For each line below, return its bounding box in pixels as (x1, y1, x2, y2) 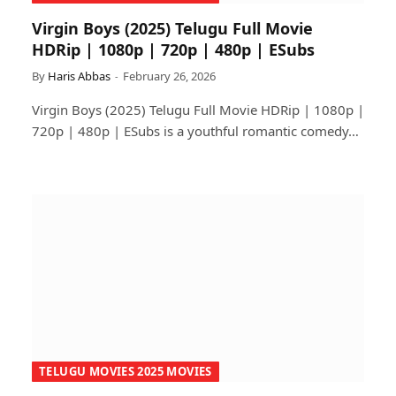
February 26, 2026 (123, 68, 216, 84)
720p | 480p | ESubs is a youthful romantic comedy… (32, 122, 359, 140)
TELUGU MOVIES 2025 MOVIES (39, 362, 212, 379)
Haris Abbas (48, 68, 110, 84)
